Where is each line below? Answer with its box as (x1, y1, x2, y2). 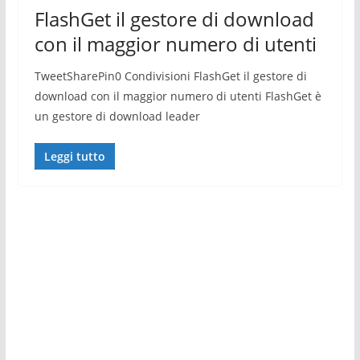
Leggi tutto (43, 149, 105, 164)
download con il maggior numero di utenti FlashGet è (34, 88, 321, 104)
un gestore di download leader (34, 108, 200, 124)
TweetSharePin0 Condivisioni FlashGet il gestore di (34, 68, 307, 84)
